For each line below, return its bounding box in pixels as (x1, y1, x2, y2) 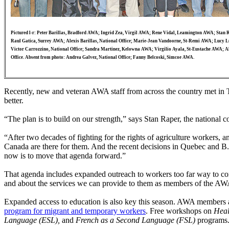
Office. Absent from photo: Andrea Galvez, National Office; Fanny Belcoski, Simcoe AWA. (11, 55, 194, 60)
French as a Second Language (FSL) (76, 216, 197, 225)
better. (4, 96, 24, 105)
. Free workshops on (146, 207, 214, 216)
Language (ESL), (4, 216, 62, 225)
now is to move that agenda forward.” (4, 151, 126, 161)
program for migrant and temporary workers (4, 207, 146, 216)
